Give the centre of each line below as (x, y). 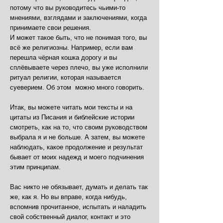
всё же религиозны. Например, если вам (71, 48)
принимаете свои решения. (51, 28)
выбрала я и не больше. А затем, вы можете (77, 137)
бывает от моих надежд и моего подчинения (77, 157)
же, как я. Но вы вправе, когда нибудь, (68, 197)
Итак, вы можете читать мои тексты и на (71, 107)
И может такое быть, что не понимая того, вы (78, 38)
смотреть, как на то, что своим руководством (79, 127)
